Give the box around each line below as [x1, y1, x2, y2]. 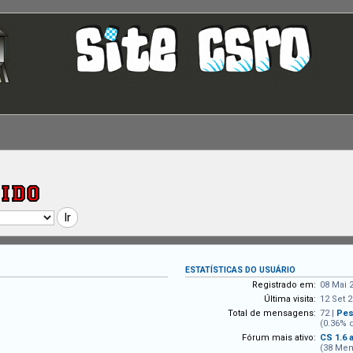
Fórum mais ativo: [242, 333, 317, 343]
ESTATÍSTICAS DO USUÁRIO [185, 265, 296, 275]
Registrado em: [252, 280, 317, 290]
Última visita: [264, 294, 317, 304]
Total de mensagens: [228, 308, 317, 318]
